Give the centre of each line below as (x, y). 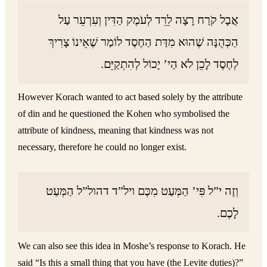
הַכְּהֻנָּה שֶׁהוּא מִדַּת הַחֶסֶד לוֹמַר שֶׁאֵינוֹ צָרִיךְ (144, 41)
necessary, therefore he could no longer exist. (103, 147)
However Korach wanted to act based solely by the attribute (131, 97)
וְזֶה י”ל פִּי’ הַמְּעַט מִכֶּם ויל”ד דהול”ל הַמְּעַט (142, 190)
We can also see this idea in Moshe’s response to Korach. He (132, 246)
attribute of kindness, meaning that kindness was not (116, 131)
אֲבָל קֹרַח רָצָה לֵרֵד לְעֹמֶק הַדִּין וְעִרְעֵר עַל (149, 19)
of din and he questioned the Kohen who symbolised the (124, 114)
